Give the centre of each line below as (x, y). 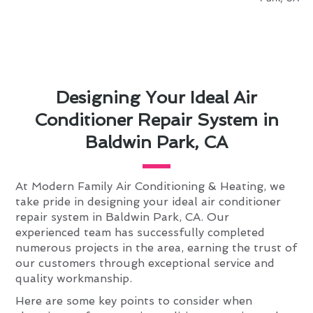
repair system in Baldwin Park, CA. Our (123, 217)
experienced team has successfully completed (140, 232)
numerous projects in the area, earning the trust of (156, 247)
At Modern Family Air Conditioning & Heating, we (151, 186)
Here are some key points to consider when (134, 300)
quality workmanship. (74, 278)
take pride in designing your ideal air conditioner (148, 201)
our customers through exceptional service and (145, 263)
